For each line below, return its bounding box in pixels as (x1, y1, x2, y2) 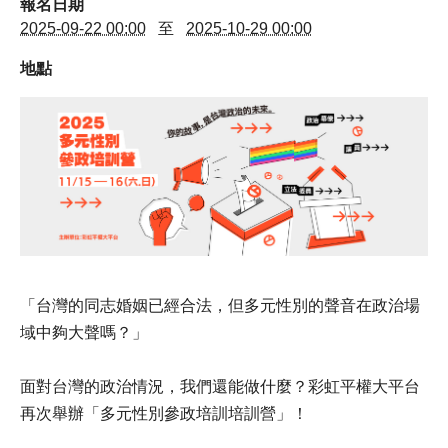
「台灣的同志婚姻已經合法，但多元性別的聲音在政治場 (20, 296, 420, 314)
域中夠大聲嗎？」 (20, 323, 148, 341)
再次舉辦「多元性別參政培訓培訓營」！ (20, 404, 308, 422)
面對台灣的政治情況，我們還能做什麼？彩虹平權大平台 (20, 377, 420, 395)
